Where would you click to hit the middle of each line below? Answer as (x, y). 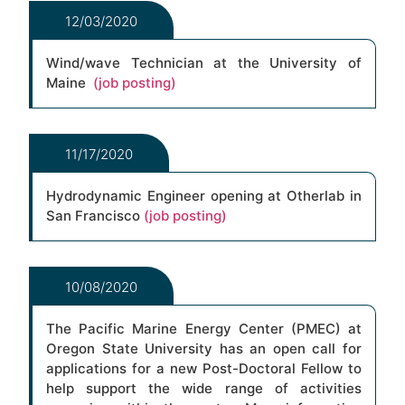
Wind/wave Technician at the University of (204, 62)
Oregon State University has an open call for (204, 349)
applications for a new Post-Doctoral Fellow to (204, 369)
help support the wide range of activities (204, 389)
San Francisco (95, 215)
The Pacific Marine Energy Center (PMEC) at (204, 329)
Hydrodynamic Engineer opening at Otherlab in (204, 195)
